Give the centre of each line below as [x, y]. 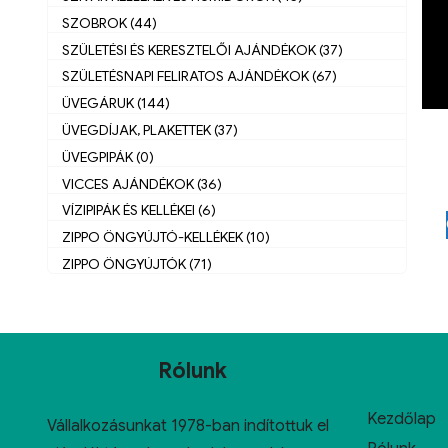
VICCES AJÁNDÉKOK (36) [142, 183]
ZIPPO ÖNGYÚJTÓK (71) [137, 263]
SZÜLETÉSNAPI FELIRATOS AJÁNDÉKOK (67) [199, 76]
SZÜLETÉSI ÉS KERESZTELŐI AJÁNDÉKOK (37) [202, 49]
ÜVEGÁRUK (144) [116, 103]
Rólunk [192, 370]
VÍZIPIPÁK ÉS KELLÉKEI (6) [139, 210]
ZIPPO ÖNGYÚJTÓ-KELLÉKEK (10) [166, 237]
